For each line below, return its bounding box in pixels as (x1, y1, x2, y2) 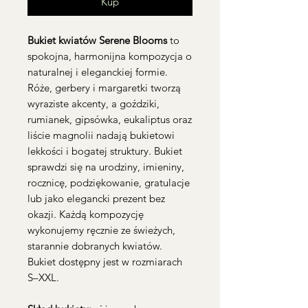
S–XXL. (27, 271, 59, 284)
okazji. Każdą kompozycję (27, 208, 144, 221)
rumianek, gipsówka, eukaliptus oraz (27, 113, 192, 126)
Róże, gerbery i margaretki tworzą (27, 81, 181, 94)
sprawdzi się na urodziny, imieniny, (27, 160, 184, 173)
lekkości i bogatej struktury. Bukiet (27, 144, 182, 157)
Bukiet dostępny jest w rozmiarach (27, 255, 182, 268)
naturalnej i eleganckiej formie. (27, 65, 168, 78)
